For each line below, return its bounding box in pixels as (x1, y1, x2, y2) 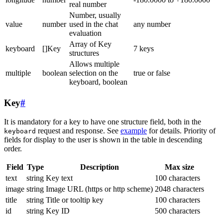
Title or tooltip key (46, 196, 104, 205)
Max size (165, 163, 194, 172)
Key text (46, 174, 73, 183)
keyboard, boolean (69, 77, 127, 86)
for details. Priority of (147, 126, 216, 135)
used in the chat (69, 19, 118, 28)
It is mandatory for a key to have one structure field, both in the (4, 117, 201, 126)
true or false (133, 68, 170, 77)
